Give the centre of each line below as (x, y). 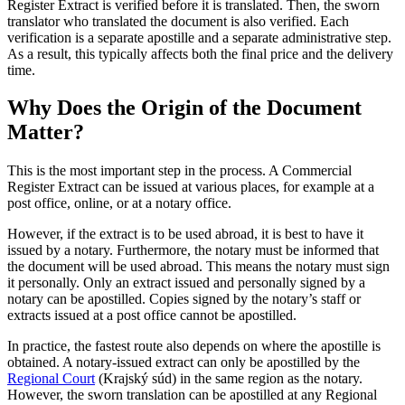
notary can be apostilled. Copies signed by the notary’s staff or (184, 299)
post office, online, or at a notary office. (119, 203)
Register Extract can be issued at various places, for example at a (191, 187)
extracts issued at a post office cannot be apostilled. (152, 316)
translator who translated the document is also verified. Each (178, 21)
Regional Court (51, 379)
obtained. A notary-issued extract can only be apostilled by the (184, 363)
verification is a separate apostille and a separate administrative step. (199, 37)
